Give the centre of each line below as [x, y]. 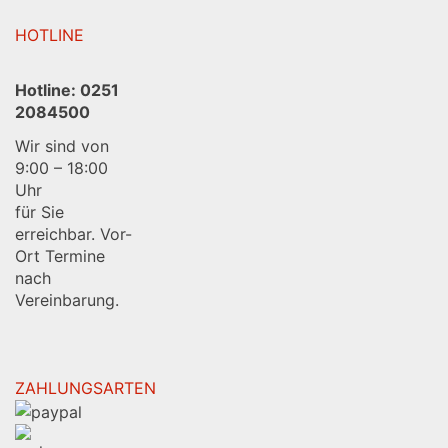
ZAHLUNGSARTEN [85, 387]
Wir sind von [62, 145]
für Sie [39, 211]
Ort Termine [60, 255]
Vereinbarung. [67, 299]
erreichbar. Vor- [73, 233]
